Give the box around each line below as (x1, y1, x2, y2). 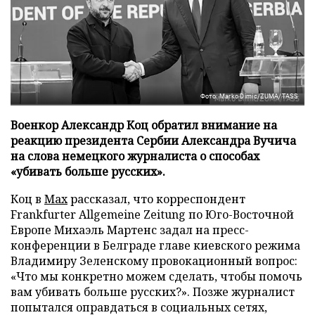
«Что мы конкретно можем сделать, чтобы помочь (11, 268, 302, 284)
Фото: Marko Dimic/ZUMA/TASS (200, 92, 297, 100)
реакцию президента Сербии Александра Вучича (11, 132, 296, 148)
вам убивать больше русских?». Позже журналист (11, 283, 295, 300)
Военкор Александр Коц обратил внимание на (11, 117, 277, 133)
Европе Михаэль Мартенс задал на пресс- (11, 221, 249, 238)
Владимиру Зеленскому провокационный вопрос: (11, 252, 297, 269)
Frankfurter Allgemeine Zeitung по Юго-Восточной (11, 206, 294, 222)
